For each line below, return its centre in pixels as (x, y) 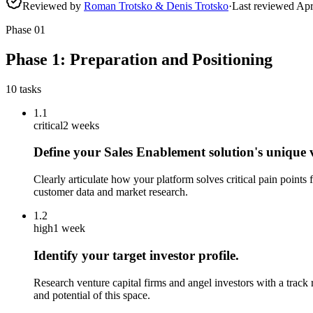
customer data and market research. (111, 192)
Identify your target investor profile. (136, 255)
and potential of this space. (92, 295)
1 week (69, 228)
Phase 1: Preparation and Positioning (139, 59)
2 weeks (81, 125)
